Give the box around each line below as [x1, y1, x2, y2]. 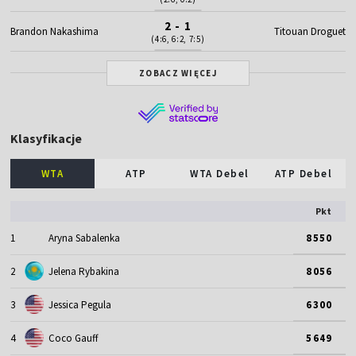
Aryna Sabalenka [48, 230, 121, 245]
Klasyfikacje [10, 130, 83, 146]
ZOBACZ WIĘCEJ [139, 67, 217, 79]
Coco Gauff [48, 331, 99, 345]
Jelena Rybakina [48, 264, 120, 278]
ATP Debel [274, 166, 333, 180]
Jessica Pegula [48, 297, 112, 311]
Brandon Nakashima [10, 24, 99, 38]
